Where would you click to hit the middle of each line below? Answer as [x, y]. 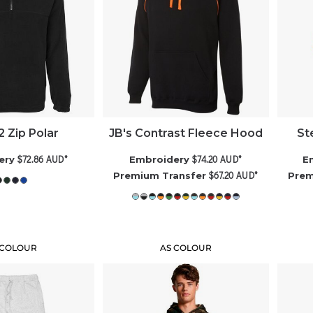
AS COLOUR [185, 248]
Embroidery [160, 160]
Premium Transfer [160, 176]
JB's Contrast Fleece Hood [185, 133]
